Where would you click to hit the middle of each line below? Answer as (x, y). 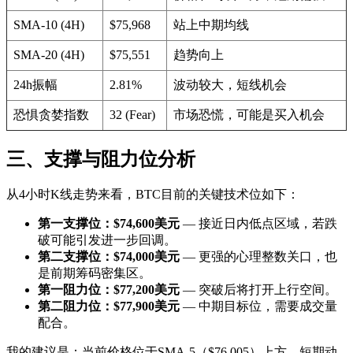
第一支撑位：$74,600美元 (109, 224)
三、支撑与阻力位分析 (101, 159)
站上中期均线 (211, 24)
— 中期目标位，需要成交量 (258, 307)
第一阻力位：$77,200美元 (109, 290)
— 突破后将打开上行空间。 (258, 290)
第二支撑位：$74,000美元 (109, 257)
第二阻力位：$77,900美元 (109, 307)
